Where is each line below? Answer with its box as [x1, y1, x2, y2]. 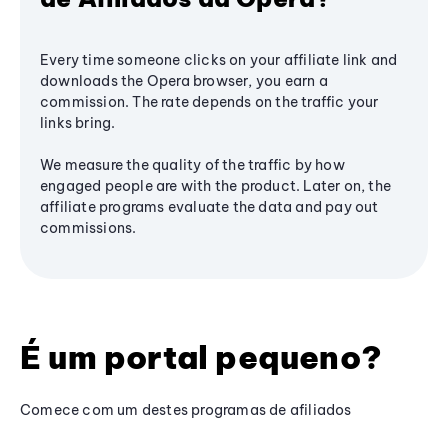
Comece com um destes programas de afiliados [20, 400, 352, 419]
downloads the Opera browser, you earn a [40, 71, 328, 90]
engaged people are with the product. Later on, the [40, 176, 392, 195]
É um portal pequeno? [20, 336, 382, 377]
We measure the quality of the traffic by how [40, 155, 345, 174]
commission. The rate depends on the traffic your [40, 92, 379, 111]
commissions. [40, 218, 137, 237]
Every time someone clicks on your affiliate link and [40, 50, 398, 69]
